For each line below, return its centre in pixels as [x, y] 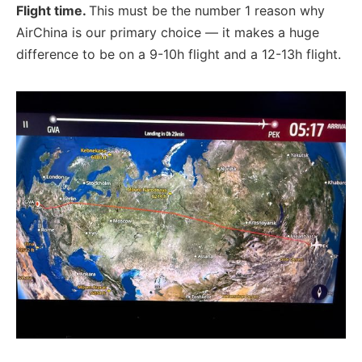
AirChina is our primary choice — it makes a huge [168, 32]
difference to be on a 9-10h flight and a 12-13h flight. [179, 54]
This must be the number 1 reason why [207, 10]
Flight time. [53, 10]
